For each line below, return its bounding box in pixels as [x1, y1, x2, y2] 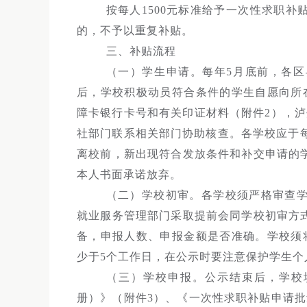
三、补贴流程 [106, 45, 176, 57]
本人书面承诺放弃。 [77, 169, 182, 180]
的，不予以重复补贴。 [77, 25, 193, 36]
